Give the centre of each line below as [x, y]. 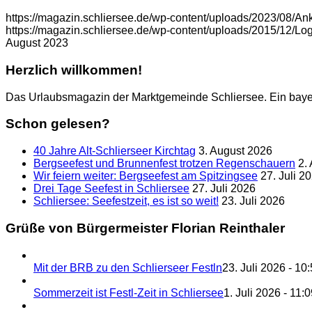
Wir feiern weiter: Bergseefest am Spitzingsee [146, 176]
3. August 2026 [235, 151]
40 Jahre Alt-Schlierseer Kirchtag [115, 151]
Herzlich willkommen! [74, 70]
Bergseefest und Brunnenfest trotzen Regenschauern [164, 164]
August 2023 [37, 43]
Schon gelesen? [58, 124]
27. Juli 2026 [224, 189]
